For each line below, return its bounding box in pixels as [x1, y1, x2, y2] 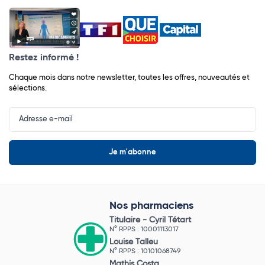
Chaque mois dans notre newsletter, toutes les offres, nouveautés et [9, 74, 250, 82]
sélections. [9, 85, 47, 93]
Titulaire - [109, 216, 149, 225]
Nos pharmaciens [109, 201, 193, 212]
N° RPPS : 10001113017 [109, 226, 179, 234]
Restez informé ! [9, 53, 79, 63]
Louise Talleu [109, 238, 158, 247]
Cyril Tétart [149, 216, 191, 225]
